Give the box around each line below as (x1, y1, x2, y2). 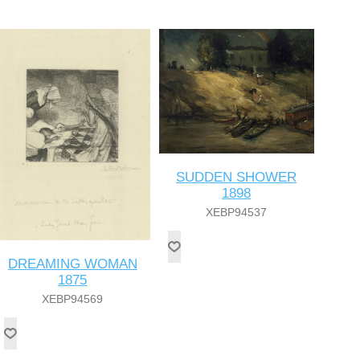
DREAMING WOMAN (7, 256, 137, 272)
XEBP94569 (42, 292, 104, 306)
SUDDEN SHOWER (176, 170, 297, 186)
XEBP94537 (206, 206, 268, 219)
